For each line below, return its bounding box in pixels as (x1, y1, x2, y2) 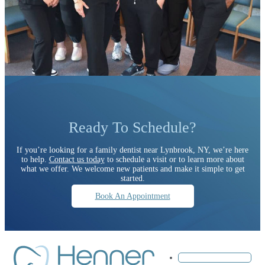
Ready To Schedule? (69, 119, 196, 137)
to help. (21, 155, 49, 164)
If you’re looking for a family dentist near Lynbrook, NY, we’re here (17, 146, 248, 155)
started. (120, 174, 145, 183)
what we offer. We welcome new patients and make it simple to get (20, 164, 245, 174)
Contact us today (49, 155, 105, 164)
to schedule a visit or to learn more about (104, 155, 244, 164)
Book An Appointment (95, 192, 170, 201)
